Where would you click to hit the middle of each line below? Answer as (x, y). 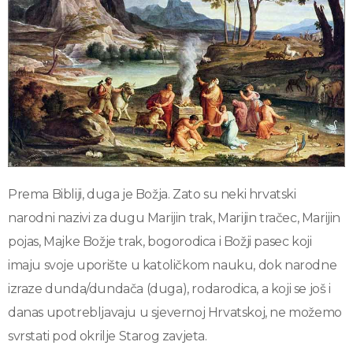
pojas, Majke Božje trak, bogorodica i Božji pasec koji (160, 242)
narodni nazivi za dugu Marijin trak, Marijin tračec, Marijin (175, 218)
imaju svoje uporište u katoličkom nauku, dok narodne (173, 266)
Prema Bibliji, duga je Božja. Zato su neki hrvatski (152, 195)
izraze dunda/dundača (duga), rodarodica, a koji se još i (169, 289)
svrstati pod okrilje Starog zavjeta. (108, 336)
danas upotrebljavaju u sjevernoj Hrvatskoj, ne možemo (175, 313)
